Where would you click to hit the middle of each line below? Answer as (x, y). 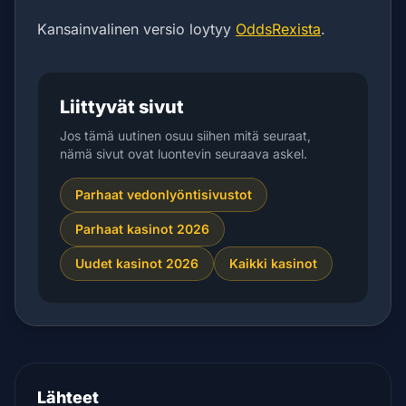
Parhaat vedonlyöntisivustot (164, 194)
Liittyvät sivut (122, 107)
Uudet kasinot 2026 (137, 263)
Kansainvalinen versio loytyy (136, 29)
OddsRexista (278, 29)
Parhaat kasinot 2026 (142, 229)
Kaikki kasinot (273, 263)
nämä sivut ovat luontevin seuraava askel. (184, 154)
